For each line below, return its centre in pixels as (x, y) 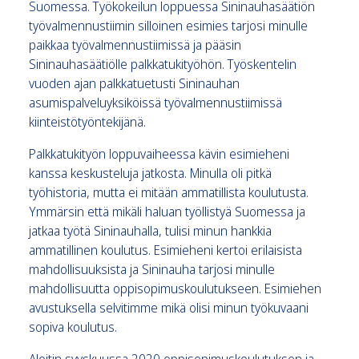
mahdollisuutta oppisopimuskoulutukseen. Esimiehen (175, 288)
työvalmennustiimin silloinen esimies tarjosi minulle (168, 25)
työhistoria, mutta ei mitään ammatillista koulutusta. (169, 192)
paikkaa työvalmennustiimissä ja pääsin (135, 44)
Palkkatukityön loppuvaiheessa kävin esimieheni (159, 153)
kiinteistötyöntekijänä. (87, 121)
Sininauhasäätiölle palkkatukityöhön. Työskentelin (163, 64)
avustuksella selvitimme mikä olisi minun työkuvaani (169, 307)
